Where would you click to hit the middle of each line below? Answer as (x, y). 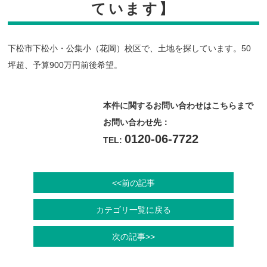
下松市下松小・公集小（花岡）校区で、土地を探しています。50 (130, 49)
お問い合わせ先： (136, 122)
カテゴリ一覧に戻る (133, 209)
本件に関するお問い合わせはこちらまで (178, 106)
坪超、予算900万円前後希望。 (65, 65)
